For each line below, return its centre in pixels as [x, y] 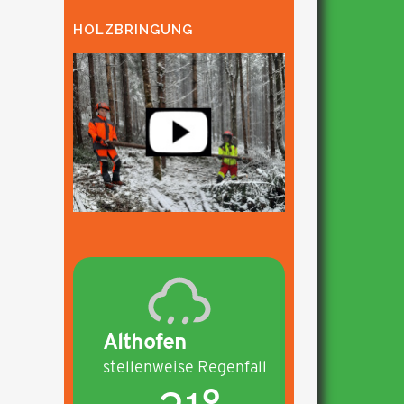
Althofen [145, 341]
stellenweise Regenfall [185, 367]
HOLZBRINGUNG [133, 29]
